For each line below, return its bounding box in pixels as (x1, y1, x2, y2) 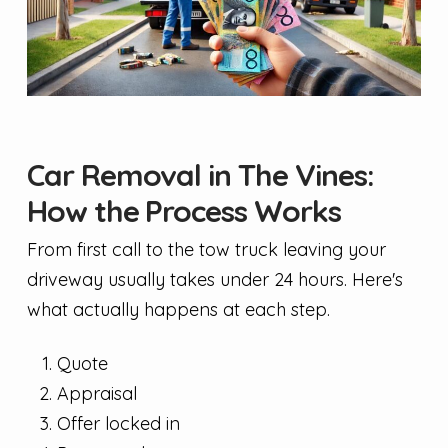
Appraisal (56, 381, 137, 405)
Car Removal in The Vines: (26, 155, 374, 194)
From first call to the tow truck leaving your (26, 237, 386, 261)
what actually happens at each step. (26, 297, 330, 321)
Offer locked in (56, 411, 180, 435)
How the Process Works (26, 191, 341, 230)
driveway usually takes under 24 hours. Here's (26, 267, 403, 291)
